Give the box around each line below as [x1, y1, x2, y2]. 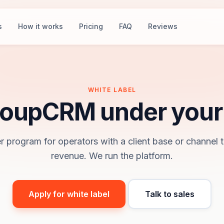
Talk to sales [145, 189, 194, 199]
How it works [18, 22, 63, 30]
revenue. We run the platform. [51, 150, 173, 161]
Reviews [148, 22, 178, 30]
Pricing [79, 22, 103, 30]
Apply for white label [28, 189, 109, 199]
